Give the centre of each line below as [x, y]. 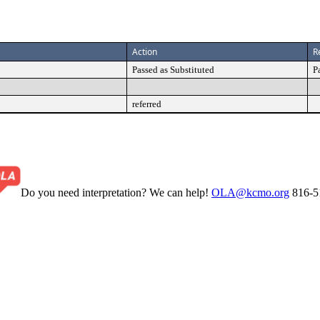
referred [147, 104]
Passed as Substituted [173, 70]
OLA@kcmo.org [250, 192]
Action [145, 52]
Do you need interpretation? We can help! [116, 192]
